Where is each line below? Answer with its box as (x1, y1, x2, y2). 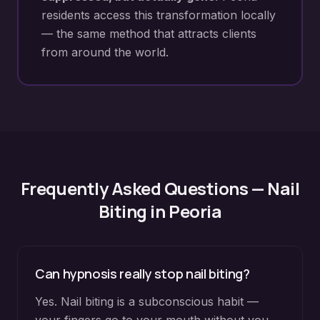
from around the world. (41, 45, 169, 59)
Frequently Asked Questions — (20, 176, 267, 200)
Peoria (169, 199, 222, 223)
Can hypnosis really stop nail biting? (35, 265, 250, 282)
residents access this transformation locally (41, 8, 276, 22)
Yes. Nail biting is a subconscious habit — (35, 294, 259, 309)
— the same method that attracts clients (41, 26, 256, 41)
